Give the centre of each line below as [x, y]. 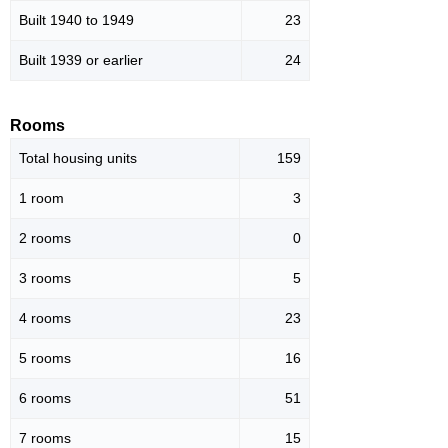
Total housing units [78, 158]
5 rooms [45, 358]
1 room [41, 198]
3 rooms [45, 278]
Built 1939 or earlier [81, 60]
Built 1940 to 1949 [76, 20]
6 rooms [45, 398]
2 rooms [45, 238]
